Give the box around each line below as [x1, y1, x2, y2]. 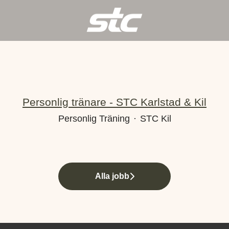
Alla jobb [95, 172, 129, 180]
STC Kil [140, 113, 171, 124]
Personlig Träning [58, 113, 130, 124]
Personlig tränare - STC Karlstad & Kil [22, 96, 207, 108]
